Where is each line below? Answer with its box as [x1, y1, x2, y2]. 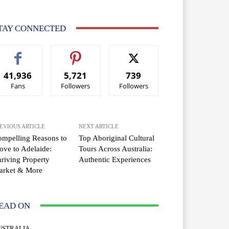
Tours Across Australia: [79, 144, 153, 153]
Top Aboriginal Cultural [79, 133, 155, 142]
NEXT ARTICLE [79, 123, 119, 129]
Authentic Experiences [79, 155, 151, 164]
